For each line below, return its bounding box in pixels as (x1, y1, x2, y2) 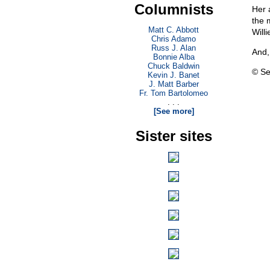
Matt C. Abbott (148, 25, 199, 34)
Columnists (134, 1, 213, 17)
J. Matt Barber (148, 80, 199, 89)
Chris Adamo (151, 34, 196, 43)
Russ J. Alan (151, 43, 196, 52)
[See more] (153, 107, 194, 116)
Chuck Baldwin (148, 61, 199, 71)
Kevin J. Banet (148, 71, 199, 80)
